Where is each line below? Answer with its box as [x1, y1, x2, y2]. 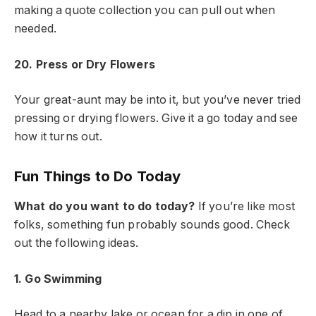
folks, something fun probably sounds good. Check [14, 218, 291, 232]
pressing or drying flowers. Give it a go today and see [14, 111, 298, 126]
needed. [14, 22, 57, 36]
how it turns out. [14, 130, 102, 144]
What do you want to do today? [14, 200, 198, 214]
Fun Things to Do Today [14, 166, 181, 185]
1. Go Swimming [14, 272, 105, 286]
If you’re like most [197, 200, 295, 214]
